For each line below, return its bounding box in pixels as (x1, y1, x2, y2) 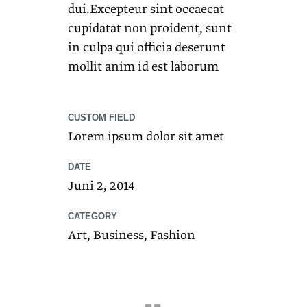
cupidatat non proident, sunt (68, 20, 232, 37)
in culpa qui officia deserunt (68, 39, 225, 56)
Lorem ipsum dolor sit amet (68, 128, 224, 145)
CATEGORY (68, 211, 117, 221)
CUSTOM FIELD (68, 112, 135, 123)
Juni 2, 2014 (68, 177, 135, 195)
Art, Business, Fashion (68, 227, 195, 244)
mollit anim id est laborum (68, 58, 219, 75)
